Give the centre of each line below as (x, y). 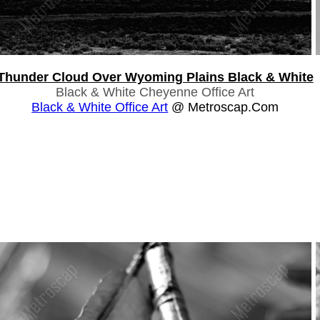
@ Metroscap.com (224, 107)
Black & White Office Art (100, 107)
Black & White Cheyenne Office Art (155, 92)
